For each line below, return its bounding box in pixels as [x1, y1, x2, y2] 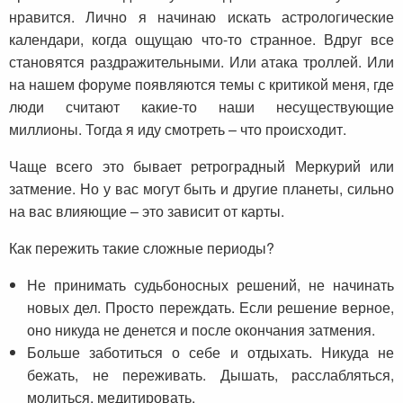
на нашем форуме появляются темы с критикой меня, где [9, 74, 394, 95]
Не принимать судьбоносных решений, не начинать [27, 274, 394, 296]
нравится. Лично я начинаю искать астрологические [9, 6, 394, 28]
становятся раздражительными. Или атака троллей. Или [9, 51, 394, 73]
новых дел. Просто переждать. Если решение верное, [27, 297, 394, 318]
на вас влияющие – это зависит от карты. [9, 201, 284, 222]
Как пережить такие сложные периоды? [9, 237, 274, 259]
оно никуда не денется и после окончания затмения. [27, 319, 375, 341]
